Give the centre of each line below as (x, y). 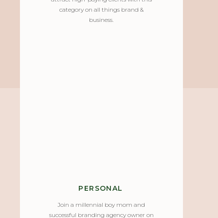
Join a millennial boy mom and (101, 205)
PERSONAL (101, 188)
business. (101, 20)
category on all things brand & (101, 9)
